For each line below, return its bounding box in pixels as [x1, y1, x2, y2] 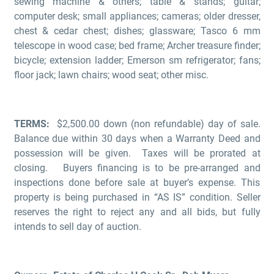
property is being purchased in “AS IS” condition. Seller [13, 191, 261, 204]
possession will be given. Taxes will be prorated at [13, 147, 261, 160]
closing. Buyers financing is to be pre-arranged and [13, 162, 261, 174]
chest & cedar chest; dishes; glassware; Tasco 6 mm [13, 25, 261, 37]
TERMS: [13, 118, 50, 130]
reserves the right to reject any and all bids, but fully [13, 206, 261, 218]
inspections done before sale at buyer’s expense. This [13, 177, 261, 189]
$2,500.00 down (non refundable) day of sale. [49, 118, 261, 130]
